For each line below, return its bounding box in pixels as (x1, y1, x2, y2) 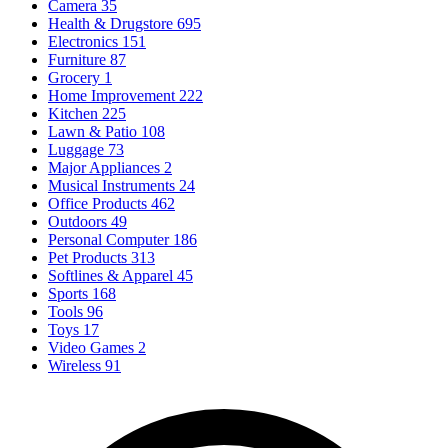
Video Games (48, 338, 134, 356)
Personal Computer (48, 230, 169, 248)
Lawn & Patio (48, 122, 137, 140)
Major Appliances (48, 158, 160, 176)
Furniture (48, 50, 106, 68)
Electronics (48, 32, 118, 50)
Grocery (48, 68, 100, 86)
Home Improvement (48, 86, 175, 104)
